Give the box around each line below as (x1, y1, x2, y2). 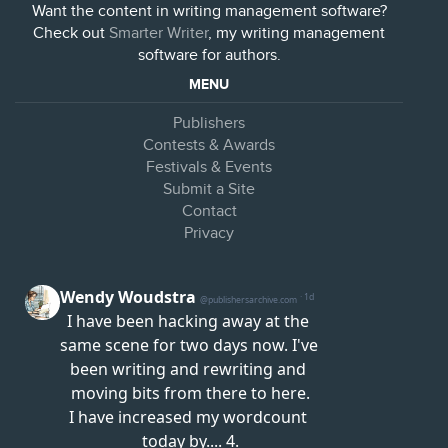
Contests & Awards (143, 136, 275, 155)
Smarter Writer (109, 24, 208, 43)
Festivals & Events (146, 158, 272, 177)
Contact (181, 202, 237, 221)
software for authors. (137, 46, 281, 65)
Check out (33, 24, 109, 43)
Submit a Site (163, 180, 255, 199)
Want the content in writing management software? (31, 2, 387, 21)
